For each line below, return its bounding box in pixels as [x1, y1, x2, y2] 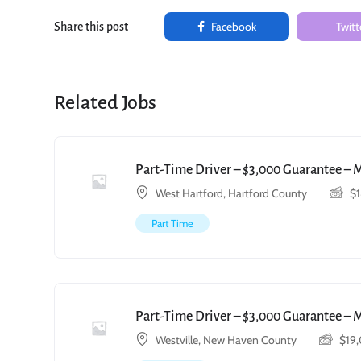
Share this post [54, 20, 128, 33]
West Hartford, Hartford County [156, 186, 307, 201]
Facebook [209, 19, 256, 34]
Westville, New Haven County [156, 333, 297, 347]
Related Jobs [54, 92, 156, 113]
